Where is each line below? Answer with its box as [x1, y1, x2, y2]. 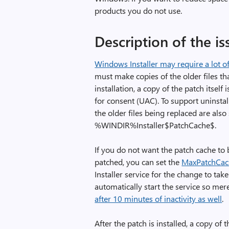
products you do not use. [95, 5, 182, 16]
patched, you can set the [95, 156, 182, 167]
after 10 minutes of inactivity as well [95, 193, 222, 204]
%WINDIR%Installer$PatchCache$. [95, 120, 217, 130]
